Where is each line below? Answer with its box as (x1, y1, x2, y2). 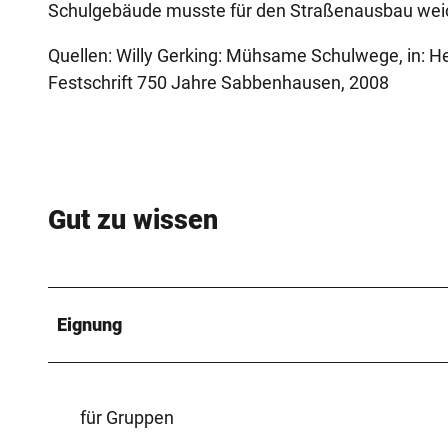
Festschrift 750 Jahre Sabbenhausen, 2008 (48, 71, 389, 93)
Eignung (57, 313, 122, 335)
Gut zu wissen (48, 204, 218, 237)
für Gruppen (80, 406, 174, 428)
